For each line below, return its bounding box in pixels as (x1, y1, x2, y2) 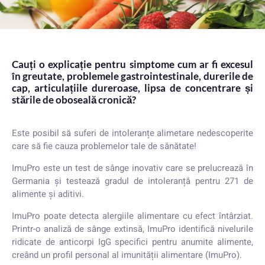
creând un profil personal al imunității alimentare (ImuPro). (12, 248, 242, 261)
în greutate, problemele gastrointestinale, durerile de (12, 70, 253, 82)
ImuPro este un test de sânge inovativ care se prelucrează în (12, 161, 253, 174)
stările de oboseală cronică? (12, 93, 136, 106)
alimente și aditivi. (12, 188, 84, 201)
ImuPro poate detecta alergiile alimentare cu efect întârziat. (12, 209, 253, 222)
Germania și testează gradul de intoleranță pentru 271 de (12, 174, 253, 188)
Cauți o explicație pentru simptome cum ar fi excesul (12, 58, 253, 70)
